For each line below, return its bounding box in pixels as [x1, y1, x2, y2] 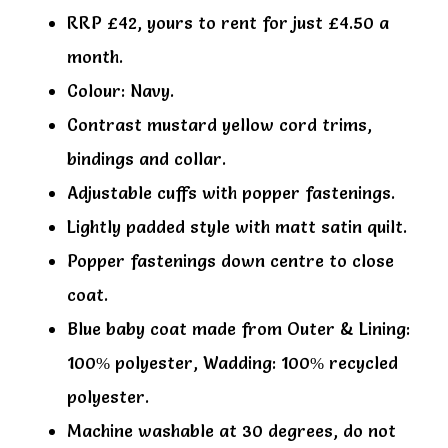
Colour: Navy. [67, 79, 174, 101]
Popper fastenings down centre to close [67, 249, 394, 271]
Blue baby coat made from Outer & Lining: [67, 317, 410, 339]
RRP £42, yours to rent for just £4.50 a [67, 11, 389, 33]
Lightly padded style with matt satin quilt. [67, 215, 407, 237]
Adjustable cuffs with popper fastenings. [67, 181, 395, 203]
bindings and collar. [67, 147, 226, 169]
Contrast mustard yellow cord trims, [67, 113, 372, 135]
